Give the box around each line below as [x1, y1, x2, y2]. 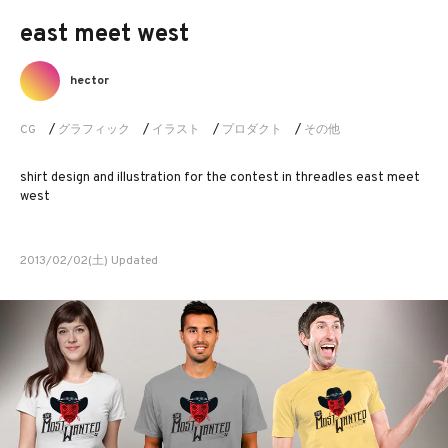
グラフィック [58, 122, 130, 138]
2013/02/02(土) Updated [20, 253, 158, 269]
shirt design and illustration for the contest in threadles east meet [20, 170, 420, 186]
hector [70, 73, 109, 89]
